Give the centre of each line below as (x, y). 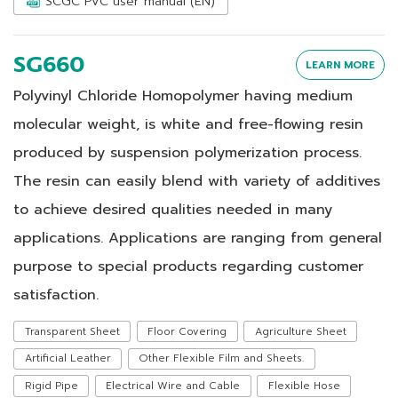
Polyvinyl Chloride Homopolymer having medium (183, 96)
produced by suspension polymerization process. (187, 153)
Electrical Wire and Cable (173, 386)
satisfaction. (56, 295)
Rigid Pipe (51, 386)
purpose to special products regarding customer (188, 267)
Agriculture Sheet (300, 331)
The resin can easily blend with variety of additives (197, 181)
